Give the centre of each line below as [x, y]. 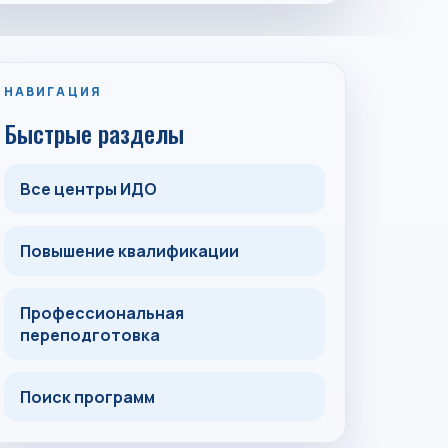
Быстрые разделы [93, 133]
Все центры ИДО [88, 189]
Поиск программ [87, 397]
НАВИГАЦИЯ [53, 91]
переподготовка [89, 335]
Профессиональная [101, 313]
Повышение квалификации [129, 251]
